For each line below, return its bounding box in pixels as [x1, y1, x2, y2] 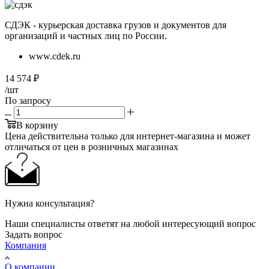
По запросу [5, 95, 51, 106]
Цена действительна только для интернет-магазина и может [5, 130, 250, 141]
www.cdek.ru [29, 50, 80, 61]
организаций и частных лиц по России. [5, 30, 167, 41]
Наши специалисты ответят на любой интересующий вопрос [5, 218, 256, 229]
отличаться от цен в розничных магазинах [5, 141, 178, 152]
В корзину [16, 119, 58, 130]
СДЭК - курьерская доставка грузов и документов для [5, 19, 226, 30]
